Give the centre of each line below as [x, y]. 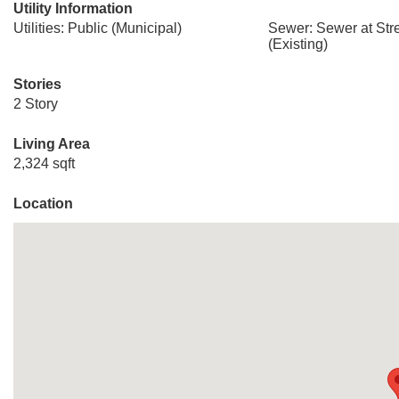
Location [43, 204]
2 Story [36, 104]
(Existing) [297, 44]
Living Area [52, 144]
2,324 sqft [44, 163]
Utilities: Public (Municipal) [98, 28]
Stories [37, 84]
